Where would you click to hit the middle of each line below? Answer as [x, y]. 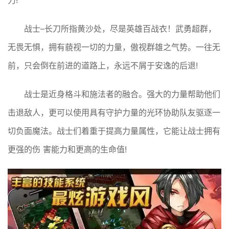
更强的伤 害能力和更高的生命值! [67, 150]
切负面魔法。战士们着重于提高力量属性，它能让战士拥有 [114, 131]
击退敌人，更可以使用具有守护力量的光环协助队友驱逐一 [114, 113]
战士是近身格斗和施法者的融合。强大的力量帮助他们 [122, 94]
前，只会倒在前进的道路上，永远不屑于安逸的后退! [103, 66]
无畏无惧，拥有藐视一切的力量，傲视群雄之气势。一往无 [114, 47]
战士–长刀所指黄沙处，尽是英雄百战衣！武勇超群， [120, 29]
